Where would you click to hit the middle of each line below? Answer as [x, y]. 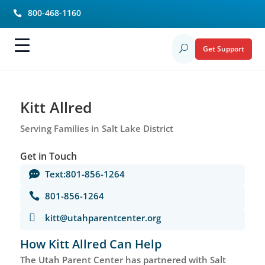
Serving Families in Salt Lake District [96, 128]
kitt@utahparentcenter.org [103, 218]
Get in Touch [48, 156]
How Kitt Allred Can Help [91, 244]
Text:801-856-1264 [85, 174]
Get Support [223, 49]
